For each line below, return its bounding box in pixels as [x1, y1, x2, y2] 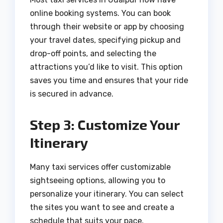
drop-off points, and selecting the [30, 48, 156, 58]
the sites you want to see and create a [30, 202, 174, 212]
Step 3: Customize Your [30, 115, 179, 133]
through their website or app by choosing [30, 21, 184, 31]
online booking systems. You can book [30, 8, 171, 18]
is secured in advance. [30, 89, 113, 99]
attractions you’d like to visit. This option [30, 62, 183, 72]
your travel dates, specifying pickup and [30, 35, 181, 45]
